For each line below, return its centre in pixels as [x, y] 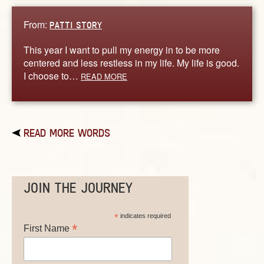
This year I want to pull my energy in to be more [122, 49]
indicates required [144, 216]
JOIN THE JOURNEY [78, 187]
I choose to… [52, 75]
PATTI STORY [76, 25]
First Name [48, 229]
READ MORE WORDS [67, 133]
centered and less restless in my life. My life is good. [131, 62]
